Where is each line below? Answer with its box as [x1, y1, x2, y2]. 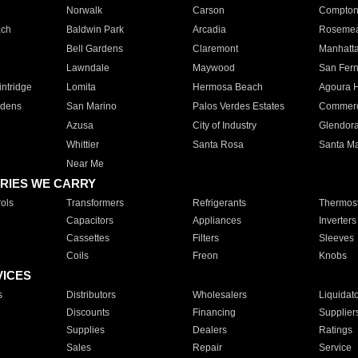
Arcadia [192, 24, 226, 35]
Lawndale [66, 62, 109, 74]
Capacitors [66, 215, 113, 226]
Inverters [318, 215, 356, 226]
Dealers [192, 324, 227, 336]
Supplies [66, 324, 105, 336]
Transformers [66, 197, 124, 209]
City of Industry [192, 120, 257, 131]
